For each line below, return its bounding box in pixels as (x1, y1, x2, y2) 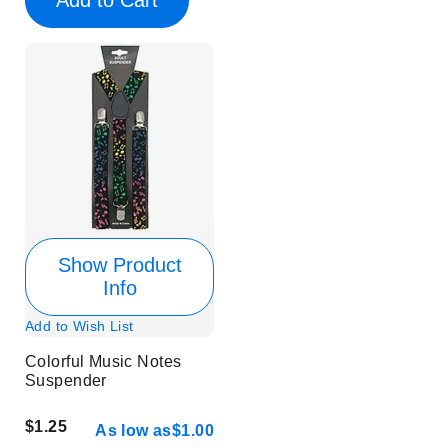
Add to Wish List (25, 317, 134, 334)
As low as (95, 422, 172, 440)
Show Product (57, 253, 182, 276)
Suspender (25, 371, 107, 389)
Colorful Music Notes (25, 352, 182, 370)
